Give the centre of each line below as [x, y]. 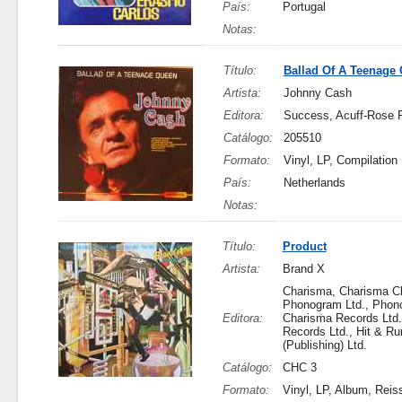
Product [304, 246]
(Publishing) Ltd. [324, 345]
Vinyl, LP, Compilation [340, 160]
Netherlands [314, 183]
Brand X [303, 269]
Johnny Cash [317, 93]
